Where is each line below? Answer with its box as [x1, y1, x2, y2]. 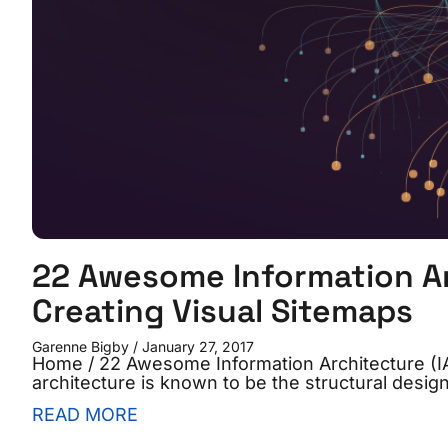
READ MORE [32, 404, 138, 426]
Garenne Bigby [32, 338, 133, 356]
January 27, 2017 [138, 338, 254, 356]
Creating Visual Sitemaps [32, 291, 413, 332]
